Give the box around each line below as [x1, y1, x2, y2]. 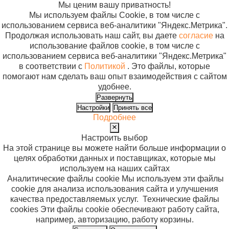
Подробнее [93, 113, 136, 122]
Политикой [84, 62, 125, 71]
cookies [10, 205, 38, 214]
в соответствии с [19, 62, 84, 71]
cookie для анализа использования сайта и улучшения [11, 185, 218, 194]
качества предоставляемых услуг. [10, 195, 139, 204]
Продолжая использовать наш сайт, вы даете [5, 31, 179, 40]
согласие [178, 31, 213, 40]
